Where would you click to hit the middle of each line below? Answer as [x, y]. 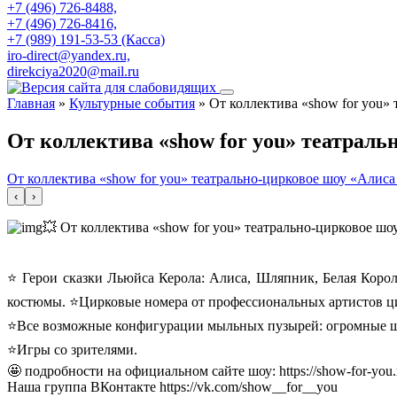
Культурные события [132, 103]
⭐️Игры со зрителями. [72, 349]
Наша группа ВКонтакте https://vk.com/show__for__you [172, 386]
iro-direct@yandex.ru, [69, 55]
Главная [31, 103]
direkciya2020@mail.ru [73, 71]
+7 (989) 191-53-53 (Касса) [86, 39]
